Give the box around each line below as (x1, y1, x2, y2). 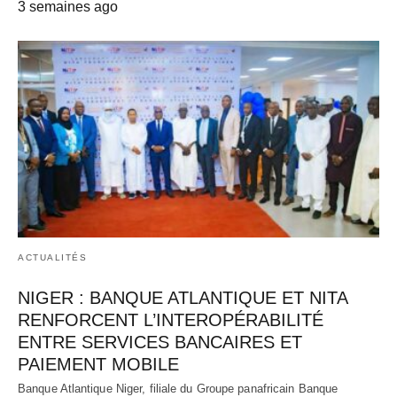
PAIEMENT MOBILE (18, 354, 179, 374)
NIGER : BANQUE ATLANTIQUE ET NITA (18, 287, 347, 307)
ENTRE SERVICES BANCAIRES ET (18, 331, 302, 352)
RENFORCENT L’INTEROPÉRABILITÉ (18, 309, 323, 330)
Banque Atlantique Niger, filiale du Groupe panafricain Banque (18, 381, 339, 395)
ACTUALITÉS (18, 252, 87, 262)
